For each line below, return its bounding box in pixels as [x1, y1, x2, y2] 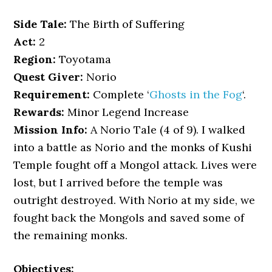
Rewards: [13, 105, 65, 119]
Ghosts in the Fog [149, 87, 243, 101]
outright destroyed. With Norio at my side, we [13, 193, 256, 207]
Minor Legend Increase [64, 105, 189, 119]
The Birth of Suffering [67, 17, 185, 31]
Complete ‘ [90, 87, 150, 101]
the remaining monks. [13, 228, 128, 242]
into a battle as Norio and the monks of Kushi [13, 140, 253, 154]
